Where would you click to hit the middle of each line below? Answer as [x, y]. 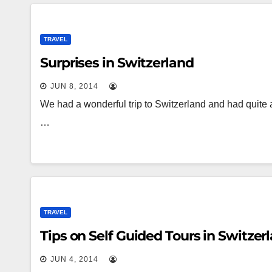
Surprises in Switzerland [117, 63]
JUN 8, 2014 [74, 86]
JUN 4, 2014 [74, 259]
